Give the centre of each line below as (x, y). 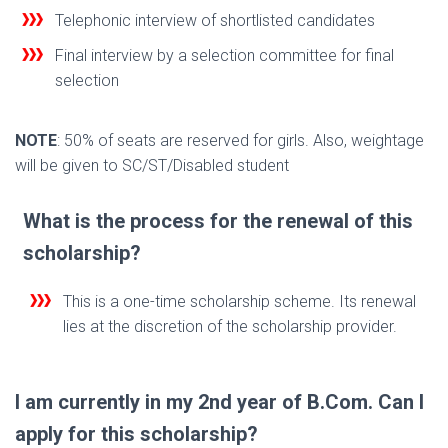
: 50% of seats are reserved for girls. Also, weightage (240, 141)
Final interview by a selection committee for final (224, 56)
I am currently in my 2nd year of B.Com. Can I (219, 402)
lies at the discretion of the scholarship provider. (230, 327)
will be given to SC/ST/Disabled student (152, 166)
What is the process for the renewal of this (218, 221)
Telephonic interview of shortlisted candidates (215, 21)
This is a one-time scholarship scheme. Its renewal (239, 302)
